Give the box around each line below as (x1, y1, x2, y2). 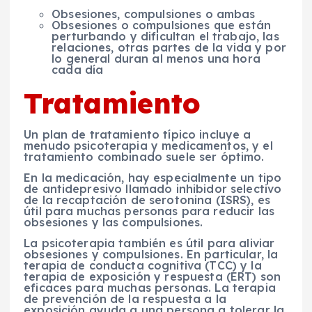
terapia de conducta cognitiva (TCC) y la (24, 258, 262, 273)
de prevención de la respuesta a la (24, 292, 226, 306)
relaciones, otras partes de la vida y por (52, 40, 286, 54)
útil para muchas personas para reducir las (24, 204, 274, 219)
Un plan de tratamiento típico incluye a (24, 127, 251, 142)
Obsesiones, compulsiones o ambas (52, 6, 256, 21)
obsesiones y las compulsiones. (24, 215, 203, 230)
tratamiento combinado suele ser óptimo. (24, 150, 265, 164)
